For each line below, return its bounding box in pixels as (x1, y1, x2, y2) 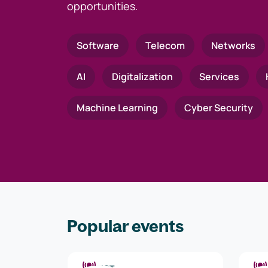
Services (199, 70, 239, 83)
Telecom (145, 39, 185, 52)
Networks (211, 39, 255, 52)
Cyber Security (184, 101, 253, 114)
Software (77, 39, 119, 52)
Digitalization (112, 70, 173, 83)
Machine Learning (77, 101, 158, 114)
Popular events (67, 215, 184, 236)
